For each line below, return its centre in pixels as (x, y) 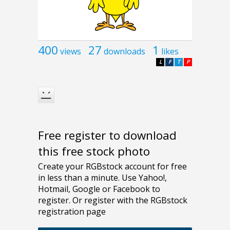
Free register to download (107, 136)
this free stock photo (94, 151)
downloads (124, 51)
